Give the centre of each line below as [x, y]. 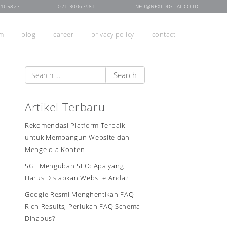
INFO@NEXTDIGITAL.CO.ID [166, 6]
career [64, 34]
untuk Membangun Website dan [77, 138]
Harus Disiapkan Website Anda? [77, 178]
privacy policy [112, 34]
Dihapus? [40, 219]
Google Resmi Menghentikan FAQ [80, 194]
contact [163, 34]
